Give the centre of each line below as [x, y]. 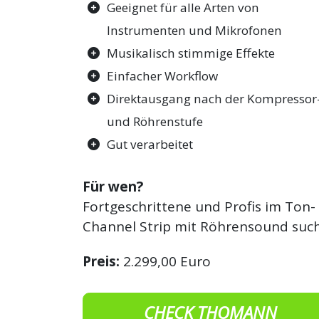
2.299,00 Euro [166, 261]
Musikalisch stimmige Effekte [191, 53]
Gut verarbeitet [150, 145]
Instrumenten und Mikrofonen [195, 31]
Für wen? [113, 186]
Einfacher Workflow [163, 76]
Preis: [101, 261]
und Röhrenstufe [155, 122]
